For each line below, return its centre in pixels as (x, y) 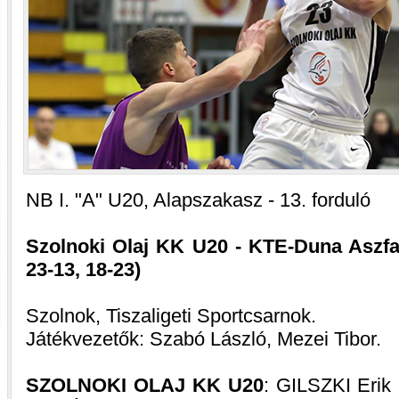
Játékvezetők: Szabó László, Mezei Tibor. (204, 339)
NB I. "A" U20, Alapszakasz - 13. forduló (198, 200)
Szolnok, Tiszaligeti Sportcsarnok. (171, 316)
